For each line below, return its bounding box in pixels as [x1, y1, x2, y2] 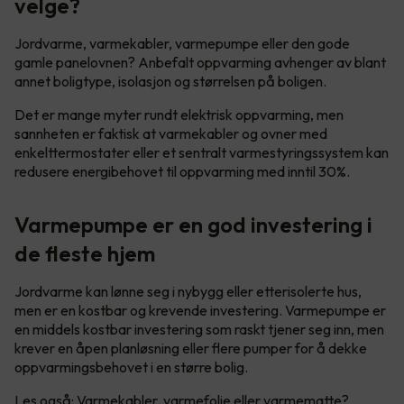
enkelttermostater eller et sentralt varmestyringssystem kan [14, 142, 389, 161]
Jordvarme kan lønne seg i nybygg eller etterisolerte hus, [14, 281, 362, 300]
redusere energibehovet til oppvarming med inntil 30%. [14, 161, 350, 180]
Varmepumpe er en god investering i [14, 210, 372, 238]
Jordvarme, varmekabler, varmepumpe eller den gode [14, 33, 350, 52]
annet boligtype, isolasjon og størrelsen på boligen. [14, 71, 329, 90]
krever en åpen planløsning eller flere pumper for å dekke [14, 338, 367, 357]
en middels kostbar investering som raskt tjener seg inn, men [14, 319, 384, 338]
